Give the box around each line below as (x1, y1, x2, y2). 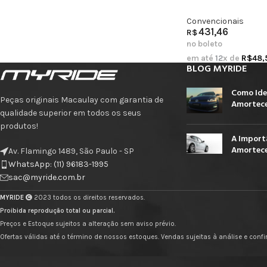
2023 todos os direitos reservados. (32, 193, 145, 201)
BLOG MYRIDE (186, 61, 247, 77)
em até (186, 52, 215, 63)
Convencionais (186, 15, 244, 26)
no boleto (186, 38, 222, 49)
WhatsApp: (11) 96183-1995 (8, 159, 108, 169)
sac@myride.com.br (8, 172, 85, 182)
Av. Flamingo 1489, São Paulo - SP (8, 145, 134, 156)
